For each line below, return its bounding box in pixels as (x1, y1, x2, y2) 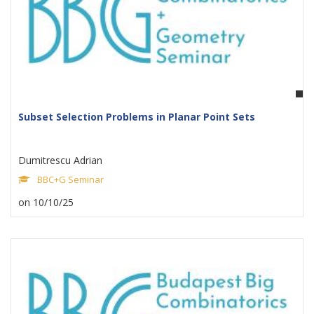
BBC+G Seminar (37, 173, 104, 186)
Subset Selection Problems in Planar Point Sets (18, 110, 255, 123)
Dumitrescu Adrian (18, 153, 102, 167)
